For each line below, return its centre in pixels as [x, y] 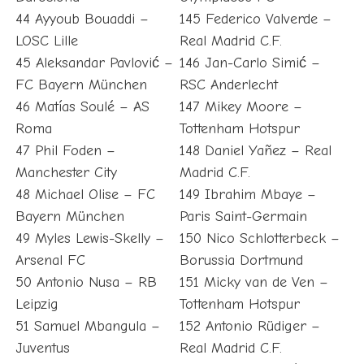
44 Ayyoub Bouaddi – [82, 19]
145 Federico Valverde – [255, 19]
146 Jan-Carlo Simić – [249, 63]
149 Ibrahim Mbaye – [247, 195]
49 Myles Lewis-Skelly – [89, 239]
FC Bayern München [81, 85]
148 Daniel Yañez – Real [255, 151]
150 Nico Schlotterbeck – [259, 239]
